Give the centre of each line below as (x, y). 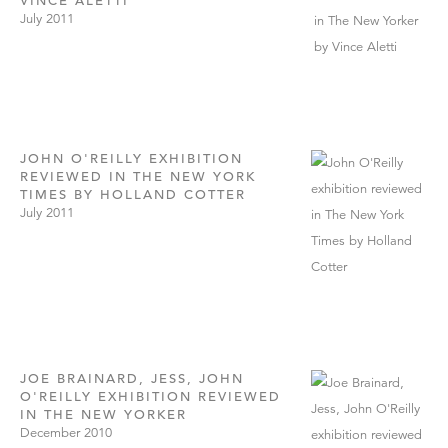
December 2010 (66, 432)
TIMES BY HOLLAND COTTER (133, 194)
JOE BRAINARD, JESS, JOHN (132, 378)
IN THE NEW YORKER (103, 414)
